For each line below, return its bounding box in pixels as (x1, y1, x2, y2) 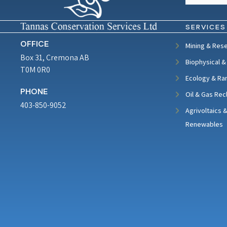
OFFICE (20, 39, 49, 51)
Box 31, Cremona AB (20, 52, 89, 63)
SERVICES (185, 22, 226, 32)
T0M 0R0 (20, 64, 50, 75)
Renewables (185, 120, 223, 129)
